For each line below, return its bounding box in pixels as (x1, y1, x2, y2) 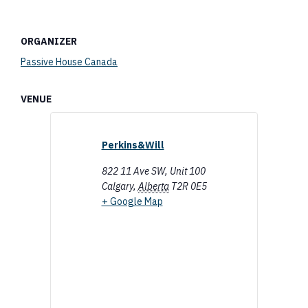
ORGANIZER (21, 35, 77, 47)
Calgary (101, 180, 133, 192)
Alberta (137, 180, 169, 192)
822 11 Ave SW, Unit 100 (101, 165, 206, 177)
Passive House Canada (21, 56, 118, 68)
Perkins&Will (101, 139, 164, 151)
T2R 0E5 (170, 180, 207, 192)
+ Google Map (101, 195, 163, 208)
